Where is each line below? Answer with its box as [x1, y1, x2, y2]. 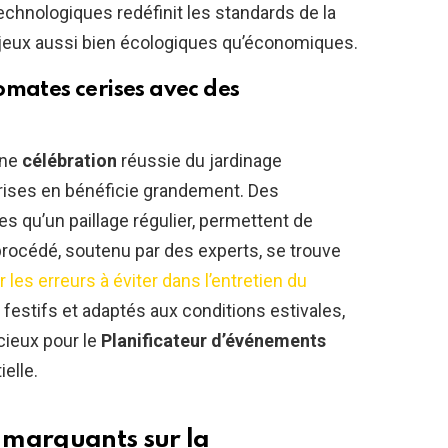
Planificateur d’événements [101, 330, 326, 352]
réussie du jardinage [117, 150, 282, 172]
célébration [22, 150, 117, 172]
